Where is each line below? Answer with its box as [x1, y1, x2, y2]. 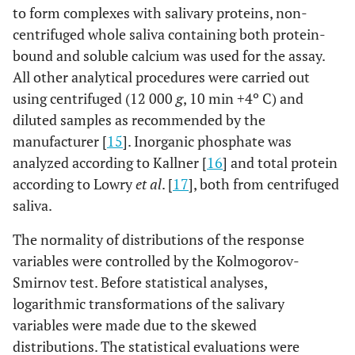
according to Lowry [13, 174, 136, 193]
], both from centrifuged [189, 174, 339, 193]
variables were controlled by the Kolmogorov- [13, 251, 300, 270]
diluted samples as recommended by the [13, 110, 265, 129]
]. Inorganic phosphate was [123, 132, 292, 151]
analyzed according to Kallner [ [13, 153, 207, 172]
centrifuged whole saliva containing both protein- [13, 25, 326, 44]
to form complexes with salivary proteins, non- [13, 3, 307, 22]
